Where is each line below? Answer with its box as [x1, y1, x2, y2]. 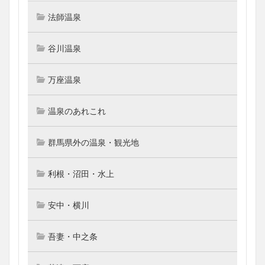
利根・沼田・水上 [48, 169, 114, 179]
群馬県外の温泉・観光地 [48, 137, 139, 148]
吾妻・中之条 [48, 231, 98, 242]
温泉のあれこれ [48, 106, 106, 117]
